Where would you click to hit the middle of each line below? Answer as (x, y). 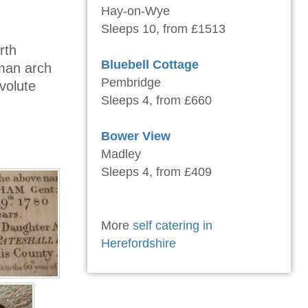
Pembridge (131, 83)
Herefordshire (139, 244)
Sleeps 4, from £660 (156, 101)
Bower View (136, 136)
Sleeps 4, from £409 (156, 172)
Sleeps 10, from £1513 (163, 29)
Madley (121, 154)
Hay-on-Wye (135, 11)
